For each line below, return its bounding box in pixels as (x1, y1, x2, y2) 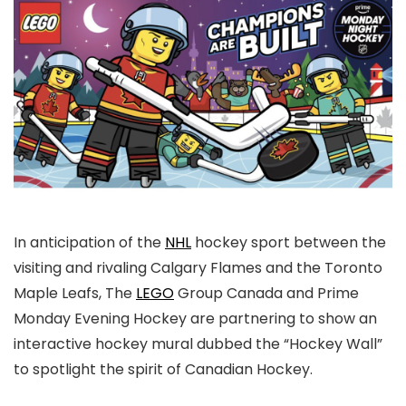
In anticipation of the (14, 231, 165, 253)
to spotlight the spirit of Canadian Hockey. (14, 358, 320, 380)
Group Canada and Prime (174, 282, 359, 304)
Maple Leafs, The (14, 282, 136, 304)
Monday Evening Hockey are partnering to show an (14, 307, 377, 329)
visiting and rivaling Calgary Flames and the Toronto (14, 256, 382, 278)
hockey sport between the (191, 231, 386, 253)
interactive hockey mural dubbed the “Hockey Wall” (14, 333, 382, 354)
